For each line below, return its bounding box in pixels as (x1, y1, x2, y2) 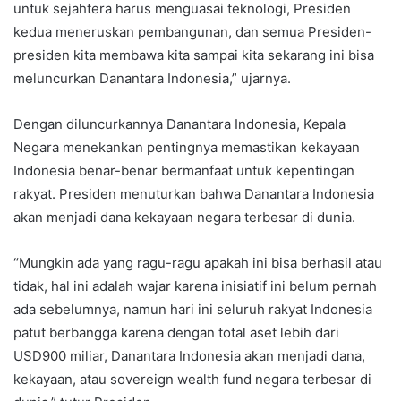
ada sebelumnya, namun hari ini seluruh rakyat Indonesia (13, 300, 372, 318)
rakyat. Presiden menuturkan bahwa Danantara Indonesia (13, 184, 374, 202)
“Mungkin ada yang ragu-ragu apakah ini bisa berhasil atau (13, 253, 382, 271)
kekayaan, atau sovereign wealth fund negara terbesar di (13, 370, 371, 388)
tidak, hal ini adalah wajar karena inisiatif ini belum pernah (13, 277, 377, 294)
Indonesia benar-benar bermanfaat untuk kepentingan (13, 161, 354, 179)
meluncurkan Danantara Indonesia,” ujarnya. (13, 69, 291, 87)
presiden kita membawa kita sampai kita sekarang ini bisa (13, 46, 374, 64)
